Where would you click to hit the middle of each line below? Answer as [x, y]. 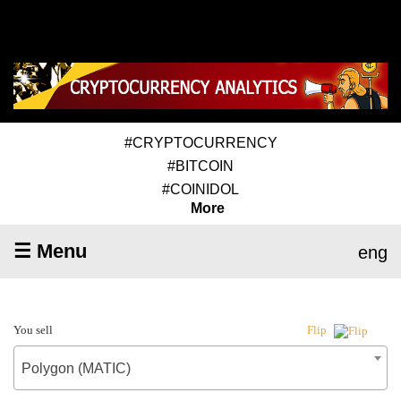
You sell [33, 329]
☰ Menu [50, 251]
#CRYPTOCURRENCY [200, 142]
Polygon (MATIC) [76, 368]
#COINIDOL [200, 189]
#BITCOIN [200, 166]
